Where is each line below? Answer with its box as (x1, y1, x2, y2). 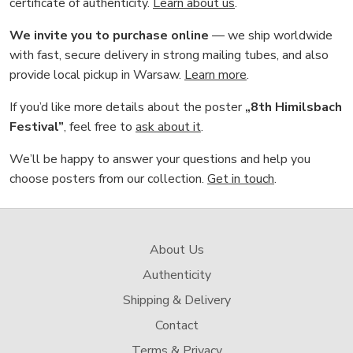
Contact (154, 317, 199, 335)
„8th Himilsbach (245, 98, 342, 117)
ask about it (136, 118, 201, 136)
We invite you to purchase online (9, 27, 209, 45)
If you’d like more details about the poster (9, 98, 245, 117)
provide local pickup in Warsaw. (9, 66, 184, 84)
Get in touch (207, 170, 274, 188)
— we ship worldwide (209, 27, 333, 45)
